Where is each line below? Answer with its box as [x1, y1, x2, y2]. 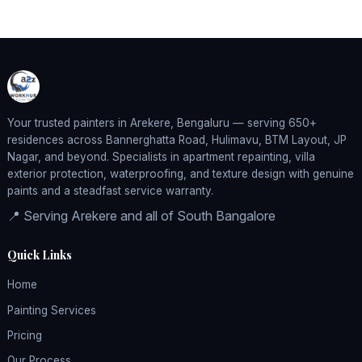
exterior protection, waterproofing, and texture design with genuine [6, 166, 354, 180]
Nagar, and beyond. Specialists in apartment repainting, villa [6, 149, 315, 163]
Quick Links [6, 246, 72, 263]
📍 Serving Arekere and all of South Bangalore [6, 207, 276, 224]
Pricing [6, 329, 42, 343]
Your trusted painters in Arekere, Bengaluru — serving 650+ [6, 116, 317, 129]
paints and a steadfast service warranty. [6, 183, 213, 197]
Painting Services [6, 303, 96, 317]
